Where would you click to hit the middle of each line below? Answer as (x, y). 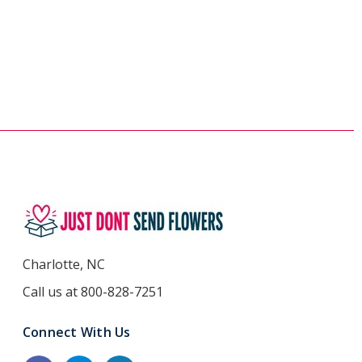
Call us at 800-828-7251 (93, 291)
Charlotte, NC (63, 264)
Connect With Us (76, 333)
